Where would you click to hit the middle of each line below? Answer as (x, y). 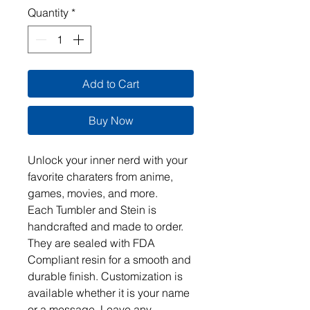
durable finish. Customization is (105, 276)
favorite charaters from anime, (100, 176)
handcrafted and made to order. (106, 226)
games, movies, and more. (95, 193)
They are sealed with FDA (91, 243)
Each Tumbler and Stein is (92, 210)
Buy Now (111, 120)
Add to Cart (111, 84)
